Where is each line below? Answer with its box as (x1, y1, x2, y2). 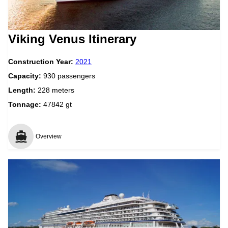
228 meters (38, 85, 74, 94)
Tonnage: (8, 100, 41, 108)
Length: (8, 85, 38, 94)
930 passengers (43, 71, 95, 80)
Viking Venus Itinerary (8, 32, 136, 46)
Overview (36, 132, 62, 140)
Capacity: (8, 71, 43, 80)
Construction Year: (8, 57, 75, 66)
